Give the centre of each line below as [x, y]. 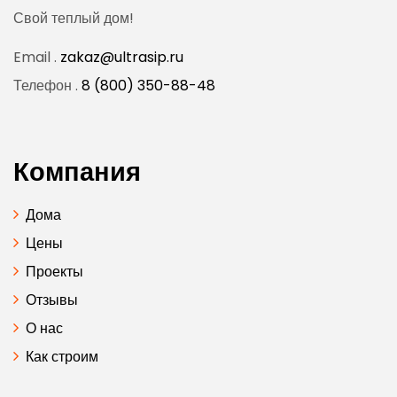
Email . [35, 58]
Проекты [54, 272]
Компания [77, 172]
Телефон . [46, 86]
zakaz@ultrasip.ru [120, 58]
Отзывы [52, 300]
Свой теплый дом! [74, 19]
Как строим [62, 357]
